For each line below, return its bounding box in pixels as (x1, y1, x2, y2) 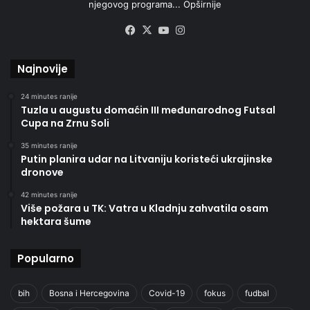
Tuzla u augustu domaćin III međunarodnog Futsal (21, 102, 275, 117)
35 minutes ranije (21, 140, 77, 149)
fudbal (245, 287, 269, 298)
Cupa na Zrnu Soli (21, 116, 109, 130)
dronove (21, 165, 64, 179)
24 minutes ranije (21, 91, 77, 100)
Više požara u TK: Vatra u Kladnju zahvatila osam (21, 201, 268, 215)
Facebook (138, 23, 186, 37)
